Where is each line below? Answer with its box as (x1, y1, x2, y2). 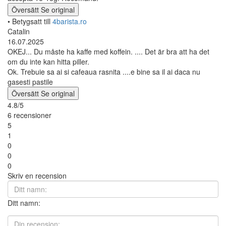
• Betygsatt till (8, 16, 52, 26)
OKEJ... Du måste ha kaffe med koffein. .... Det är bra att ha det (8, 46, 209, 56)
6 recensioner (8, 109, 51, 120)
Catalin (8, 26, 30, 36)
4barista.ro (52, 16, 87, 26)
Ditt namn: (8, 197, 40, 208)
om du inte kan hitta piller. (8, 56, 89, 67)
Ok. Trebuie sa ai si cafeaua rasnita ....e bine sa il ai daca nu (8, 66, 200, 77)
